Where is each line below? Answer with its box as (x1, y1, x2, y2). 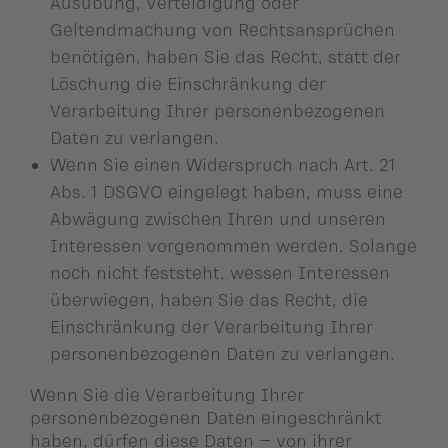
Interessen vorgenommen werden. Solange (50, 234, 417, 255)
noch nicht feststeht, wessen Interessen (50, 261, 390, 282)
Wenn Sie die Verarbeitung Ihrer (30, 383, 304, 404)
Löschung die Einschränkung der (50, 72, 326, 93)
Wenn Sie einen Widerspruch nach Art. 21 (50, 153, 396, 174)
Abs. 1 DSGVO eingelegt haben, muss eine (50, 180, 403, 201)
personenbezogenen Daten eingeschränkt (30, 406, 382, 427)
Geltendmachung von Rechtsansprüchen (50, 18, 395, 39)
